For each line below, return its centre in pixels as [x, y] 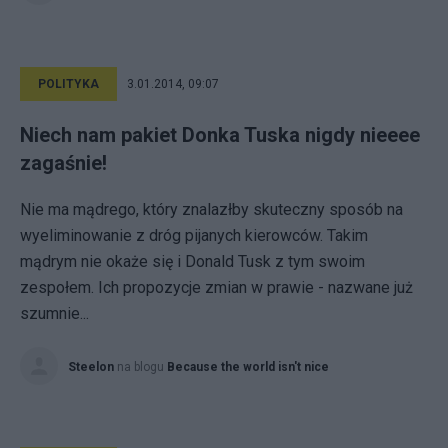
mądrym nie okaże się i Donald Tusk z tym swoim [192, 261]
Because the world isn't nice [248, 367]
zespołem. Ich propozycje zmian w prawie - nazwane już [216, 287]
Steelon [91, 367]
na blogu [142, 367]
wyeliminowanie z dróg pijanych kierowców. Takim [194, 235]
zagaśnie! [63, 163]
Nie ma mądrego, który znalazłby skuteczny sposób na [211, 209]
